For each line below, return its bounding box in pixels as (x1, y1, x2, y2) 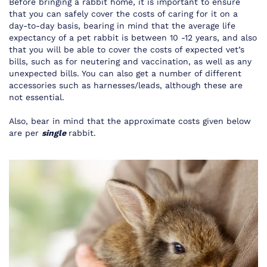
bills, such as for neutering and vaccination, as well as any (9, 57, 252, 66)
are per (9, 128, 42, 138)
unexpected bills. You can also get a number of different (9, 69, 241, 78)
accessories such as (9, 80, 94, 90)
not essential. (9, 92, 67, 102)
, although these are (160, 80, 243, 90)
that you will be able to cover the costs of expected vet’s (9, 45, 244, 54)
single (42, 128, 69, 138)
